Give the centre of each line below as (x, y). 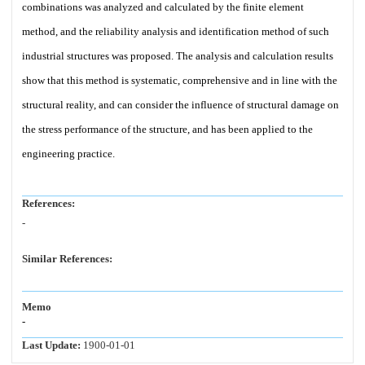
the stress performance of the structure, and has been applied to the (167, 129)
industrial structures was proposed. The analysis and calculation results (178, 56)
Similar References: (67, 259)
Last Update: (51, 345)
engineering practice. (68, 154)
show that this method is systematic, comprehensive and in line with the (180, 80)
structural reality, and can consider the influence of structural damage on (180, 105)
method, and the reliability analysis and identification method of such (176, 31)
